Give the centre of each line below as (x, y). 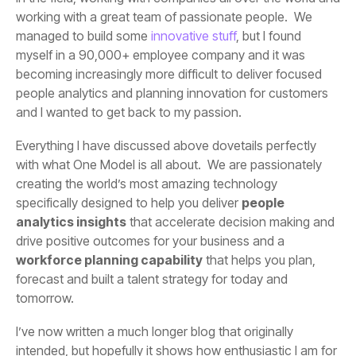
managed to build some (82, 36)
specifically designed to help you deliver (129, 203)
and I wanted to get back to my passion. (129, 112)
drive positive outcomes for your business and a (150, 241)
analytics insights (71, 222)
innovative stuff (192, 36)
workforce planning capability (109, 260)
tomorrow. (45, 298)
